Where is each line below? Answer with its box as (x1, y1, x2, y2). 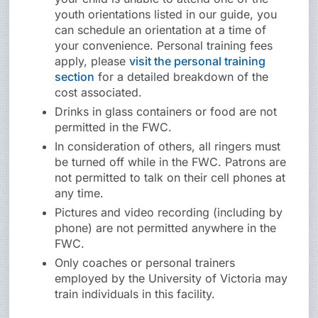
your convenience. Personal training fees (55, 38, 273, 53)
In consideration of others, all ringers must (55, 139, 281, 154)
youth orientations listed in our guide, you (55, 7, 278, 22)
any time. (55, 186, 104, 201)
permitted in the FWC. (55, 120, 172, 135)
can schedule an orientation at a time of (55, 23, 267, 38)
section (55, 70, 95, 84)
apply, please (55, 54, 130, 69)
